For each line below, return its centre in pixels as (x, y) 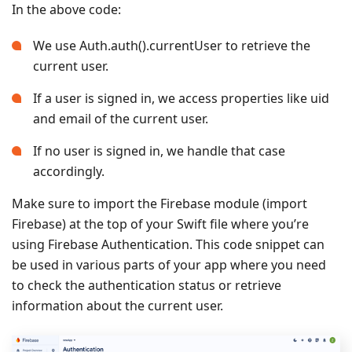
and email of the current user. (121, 118)
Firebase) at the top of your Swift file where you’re (160, 224)
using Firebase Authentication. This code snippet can (168, 244)
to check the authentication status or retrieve (147, 285)
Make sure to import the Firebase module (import (159, 203)
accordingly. (69, 171)
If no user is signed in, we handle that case (159, 150)
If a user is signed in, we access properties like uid (181, 98)
